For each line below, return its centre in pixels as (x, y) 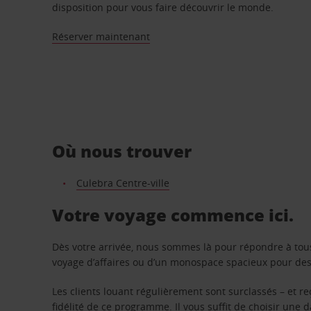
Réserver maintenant (101, 36)
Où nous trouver (122, 151)
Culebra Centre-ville (123, 183)
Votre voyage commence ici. (173, 215)
